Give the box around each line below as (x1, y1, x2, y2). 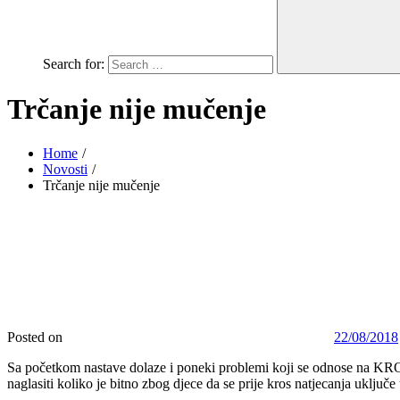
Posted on (7, 329, 62, 345)
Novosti (43, 161, 87, 177)
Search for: (43, 56, 104, 71)
